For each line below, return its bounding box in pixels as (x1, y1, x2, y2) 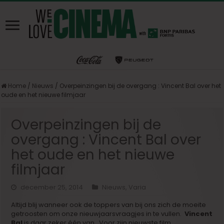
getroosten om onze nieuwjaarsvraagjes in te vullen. (11, 208, 185, 218)
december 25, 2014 (20, 182, 83, 192)
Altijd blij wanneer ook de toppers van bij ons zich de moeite (11, 199, 206, 209)
